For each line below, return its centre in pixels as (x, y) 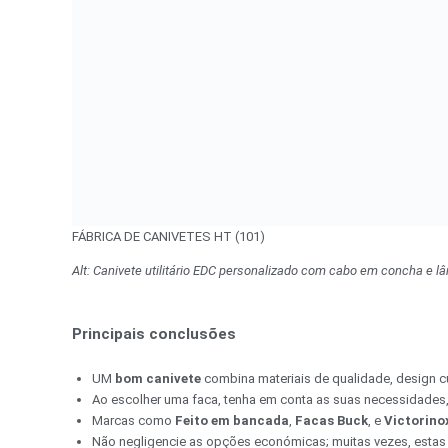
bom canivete (158, 378)
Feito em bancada (232, 420)
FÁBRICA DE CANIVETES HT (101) (168, 237)
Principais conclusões (154, 333)
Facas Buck (331, 420)
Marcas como (133, 420)
